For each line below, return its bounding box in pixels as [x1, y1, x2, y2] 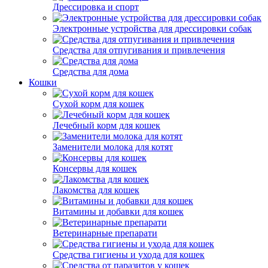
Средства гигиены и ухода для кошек [53, 249, 205, 260]
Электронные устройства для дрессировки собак [53, 23, 252, 33]
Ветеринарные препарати [53, 228, 157, 238]
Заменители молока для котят [53, 142, 173, 152]
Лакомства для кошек [53, 185, 139, 195]
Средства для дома [53, 66, 129, 77]
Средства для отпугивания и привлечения [53, 45, 225, 55]
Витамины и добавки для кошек [53, 206, 184, 217]
